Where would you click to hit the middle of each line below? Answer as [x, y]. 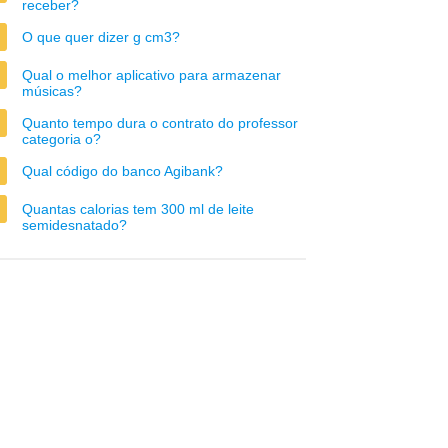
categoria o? [61, 139]
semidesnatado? [74, 225]
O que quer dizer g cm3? [101, 37]
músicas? [52, 91]
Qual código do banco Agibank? [122, 171]
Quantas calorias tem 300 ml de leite [138, 209]
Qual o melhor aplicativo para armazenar [151, 75]
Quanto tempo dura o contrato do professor [160, 123]
